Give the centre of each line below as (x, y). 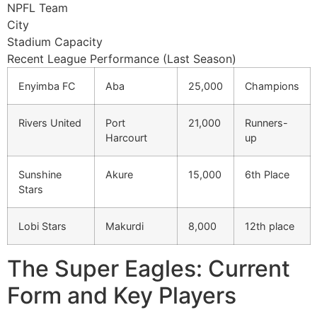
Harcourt (126, 138)
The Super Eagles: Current (149, 269)
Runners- (266, 123)
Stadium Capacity (55, 42)
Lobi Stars (42, 226)
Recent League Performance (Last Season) (122, 59)
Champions (272, 86)
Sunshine (40, 175)
